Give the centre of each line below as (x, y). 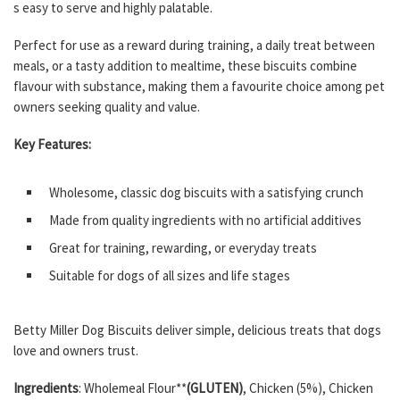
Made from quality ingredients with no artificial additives (205, 220)
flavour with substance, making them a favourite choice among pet (199, 87)
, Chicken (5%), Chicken (308, 388)
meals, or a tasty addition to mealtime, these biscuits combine (185, 66)
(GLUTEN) (215, 388)
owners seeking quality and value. (107, 107)
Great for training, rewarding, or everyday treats (183, 247)
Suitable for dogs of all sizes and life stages (170, 275)
